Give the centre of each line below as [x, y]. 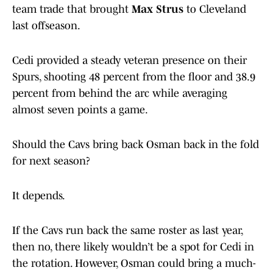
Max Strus [156, 9]
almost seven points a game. [81, 110]
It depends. [40, 196]
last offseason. [47, 26]
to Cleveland [215, 9]
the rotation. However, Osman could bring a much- [134, 264]
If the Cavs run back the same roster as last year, [127, 231]
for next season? [53, 161]
